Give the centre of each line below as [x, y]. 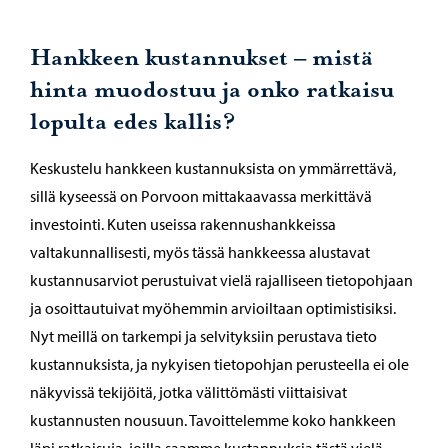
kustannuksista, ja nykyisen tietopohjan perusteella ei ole [219, 364]
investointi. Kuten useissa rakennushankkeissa [183, 224]
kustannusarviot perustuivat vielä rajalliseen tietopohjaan [221, 280]
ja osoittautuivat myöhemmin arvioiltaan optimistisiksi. [213, 308]
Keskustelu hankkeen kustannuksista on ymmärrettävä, [213, 168]
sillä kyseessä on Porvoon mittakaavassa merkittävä [201, 196]
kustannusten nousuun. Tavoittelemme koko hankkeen [213, 420]
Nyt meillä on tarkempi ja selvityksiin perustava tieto [203, 336]
